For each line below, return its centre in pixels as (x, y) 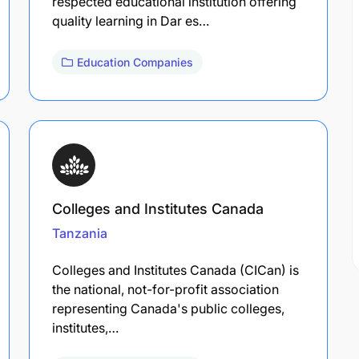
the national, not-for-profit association (165, 289)
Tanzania (80, 233)
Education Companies (135, 62)
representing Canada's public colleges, (168, 308)
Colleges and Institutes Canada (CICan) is (175, 270)
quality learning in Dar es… (131, 20)
